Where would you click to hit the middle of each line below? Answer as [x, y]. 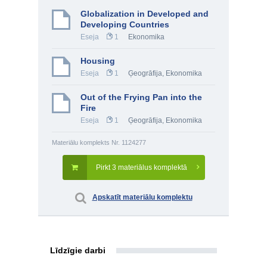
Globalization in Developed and [145, 14]
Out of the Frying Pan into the [141, 97]
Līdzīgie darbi [78, 250]
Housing [98, 61]
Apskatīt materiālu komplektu [142, 197]
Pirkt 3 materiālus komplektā [141, 167]
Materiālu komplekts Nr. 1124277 [99, 142]
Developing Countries [125, 24]
